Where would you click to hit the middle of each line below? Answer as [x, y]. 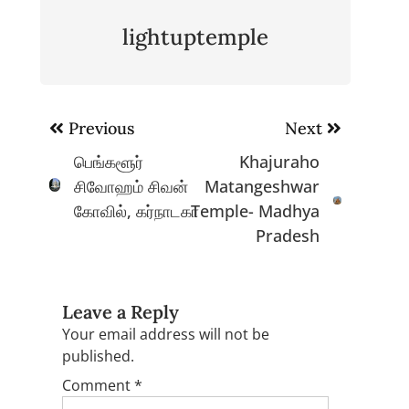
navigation [93, 144]
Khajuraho [279, 162]
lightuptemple [195, 37]
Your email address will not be [166, 335]
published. [98, 357]
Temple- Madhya [255, 211]
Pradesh [287, 236]
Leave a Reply [121, 312]
